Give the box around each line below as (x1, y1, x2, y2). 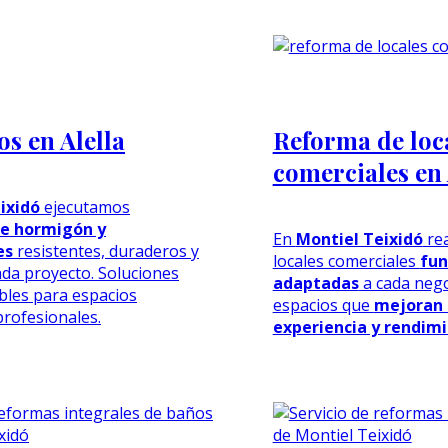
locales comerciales (272, 249, 420, 272)
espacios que (272, 293, 374, 316)
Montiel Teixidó (295, 227, 423, 250)
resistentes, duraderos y (13, 239, 199, 262)
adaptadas (272, 271, 359, 294)
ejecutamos (40, 195, 130, 218)
